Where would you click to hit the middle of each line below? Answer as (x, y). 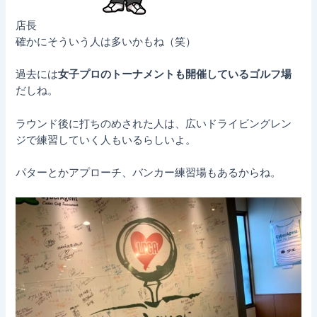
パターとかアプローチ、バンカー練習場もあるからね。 (149, 173)
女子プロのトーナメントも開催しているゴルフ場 (175, 75)
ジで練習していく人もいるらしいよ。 (106, 140)
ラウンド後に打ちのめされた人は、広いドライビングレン (154, 123)
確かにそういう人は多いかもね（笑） (106, 42)
